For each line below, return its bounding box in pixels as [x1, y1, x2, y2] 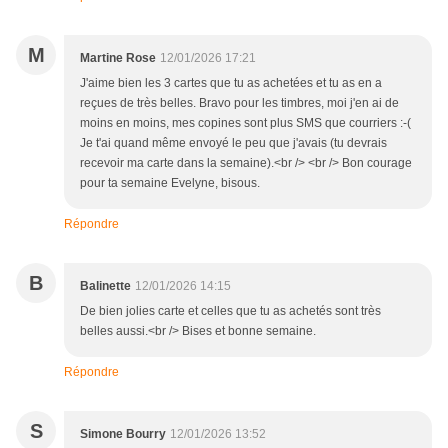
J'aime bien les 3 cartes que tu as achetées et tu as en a [80, 76, 382, 91]
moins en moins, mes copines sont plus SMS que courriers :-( [80, 116, 411, 131]
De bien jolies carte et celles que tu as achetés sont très [80, 304, 381, 319]
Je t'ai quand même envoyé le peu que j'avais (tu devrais [80, 136, 387, 151]
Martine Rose [80, 51, 156, 66]
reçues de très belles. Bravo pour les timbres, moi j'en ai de [80, 96, 399, 111]
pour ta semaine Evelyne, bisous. [80, 176, 260, 191]
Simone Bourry [80, 427, 166, 442]
